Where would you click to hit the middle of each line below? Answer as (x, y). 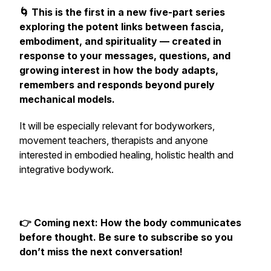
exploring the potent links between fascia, (122, 27)
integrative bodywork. (67, 169)
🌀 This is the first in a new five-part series (122, 12)
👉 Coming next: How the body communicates (130, 223)
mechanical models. (67, 99)
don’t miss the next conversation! (101, 252)
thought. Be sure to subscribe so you (142, 237)
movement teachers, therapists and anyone (114, 140)
